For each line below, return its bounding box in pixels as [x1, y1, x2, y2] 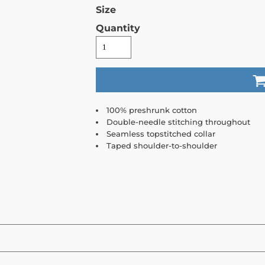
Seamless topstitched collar [106, 129, 215, 139]
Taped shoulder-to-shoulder [106, 141, 217, 151]
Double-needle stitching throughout [106, 117, 250, 127]
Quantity [96, 22, 140, 34]
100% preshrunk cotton [106, 105, 197, 115]
